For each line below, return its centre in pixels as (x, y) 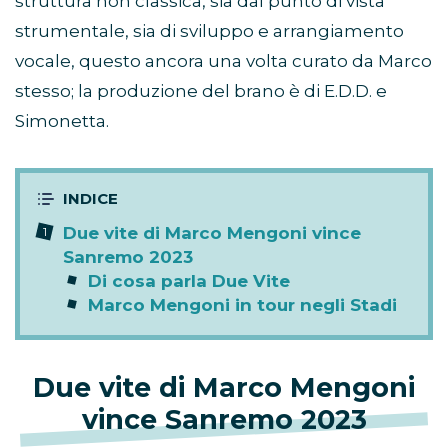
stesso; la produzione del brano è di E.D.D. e (201, 91)
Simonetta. (62, 121)
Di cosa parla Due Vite (189, 281)
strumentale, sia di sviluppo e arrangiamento (209, 31)
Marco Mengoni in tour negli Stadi (242, 305)
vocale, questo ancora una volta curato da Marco (223, 61)
